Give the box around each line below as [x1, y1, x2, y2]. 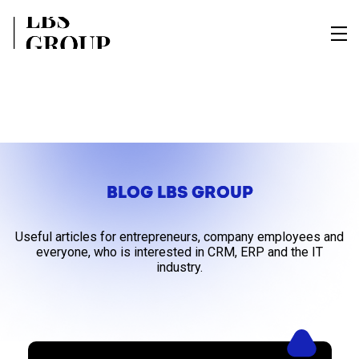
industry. [156, 259, 203, 275]
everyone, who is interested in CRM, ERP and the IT [36, 244, 323, 260]
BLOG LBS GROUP [106, 182, 253, 203]
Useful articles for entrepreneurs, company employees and [15, 228, 344, 244]
